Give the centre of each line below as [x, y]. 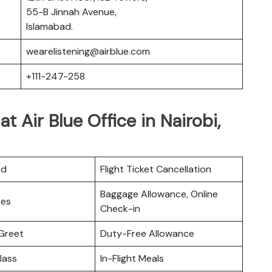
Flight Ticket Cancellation [156, 169]
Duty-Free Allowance [147, 233]
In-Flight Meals [132, 258]
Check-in [120, 208]
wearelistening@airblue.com [88, 51]
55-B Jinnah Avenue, [71, 12]
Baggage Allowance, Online [159, 194]
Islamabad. [49, 26]
